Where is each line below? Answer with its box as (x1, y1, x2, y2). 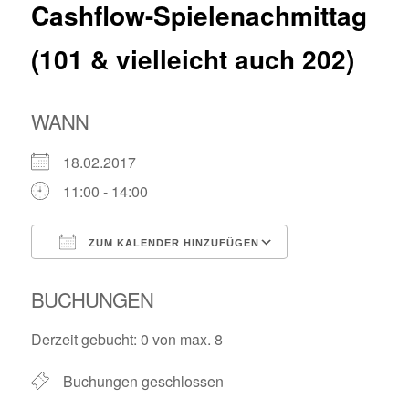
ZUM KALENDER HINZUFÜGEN (85, 236, 260, 248)
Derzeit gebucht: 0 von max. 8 (31, 328, 224, 350)
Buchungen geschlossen (63, 370, 225, 392)
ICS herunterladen (63, 264, 183, 286)
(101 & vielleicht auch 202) (31, 40, 355, 79)
